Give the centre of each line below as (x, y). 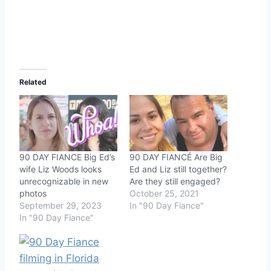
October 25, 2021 (164, 193)
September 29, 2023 (60, 205)
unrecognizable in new (64, 181)
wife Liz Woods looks (60, 169)
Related (33, 82)
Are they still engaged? (175, 181)
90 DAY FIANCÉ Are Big (176, 157)
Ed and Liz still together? (178, 169)
